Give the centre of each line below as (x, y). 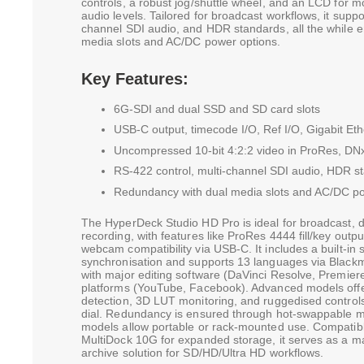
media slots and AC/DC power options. (181, 41)
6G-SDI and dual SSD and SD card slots (217, 108)
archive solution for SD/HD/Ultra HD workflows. (203, 352)
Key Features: (135, 78)
